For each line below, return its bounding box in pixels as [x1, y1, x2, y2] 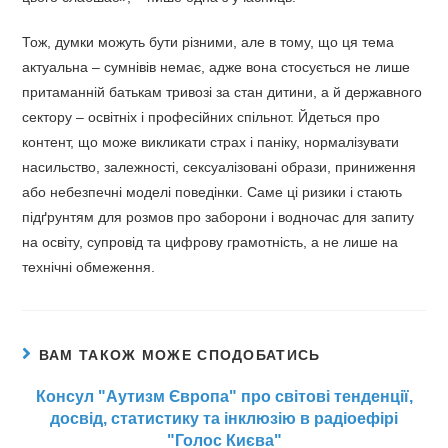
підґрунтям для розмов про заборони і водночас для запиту [22, 209, 415, 226]
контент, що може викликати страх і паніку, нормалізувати [22, 134, 400, 151]
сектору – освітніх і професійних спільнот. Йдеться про [22, 109, 381, 126]
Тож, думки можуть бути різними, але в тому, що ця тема [22, 34, 395, 51]
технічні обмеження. [22, 259, 156, 276]
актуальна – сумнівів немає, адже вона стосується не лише [22, 59, 411, 76]
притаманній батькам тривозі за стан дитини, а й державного [22, 84, 423, 101]
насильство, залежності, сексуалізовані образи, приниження [22, 159, 417, 176]
